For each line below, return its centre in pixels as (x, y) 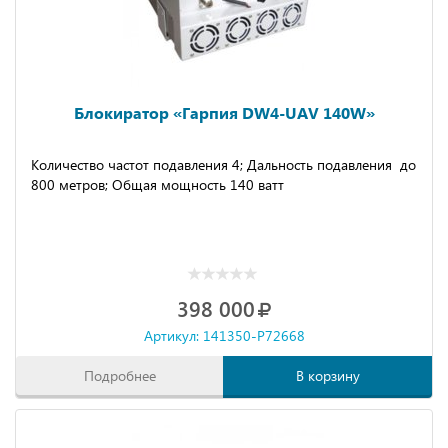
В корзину (327, 375)
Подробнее (120, 375)
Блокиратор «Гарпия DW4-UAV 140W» (224, 112)
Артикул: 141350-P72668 (224, 335)
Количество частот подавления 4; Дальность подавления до (223, 164)
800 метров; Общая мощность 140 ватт (157, 184)
